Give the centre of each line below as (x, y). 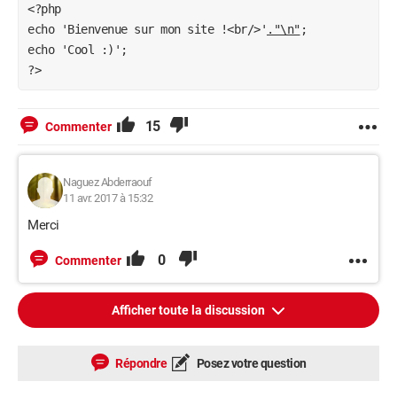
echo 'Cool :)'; (78, 49)
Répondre (140, 363)
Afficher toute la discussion (190, 310)
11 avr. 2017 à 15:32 (108, 198)
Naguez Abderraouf (108, 182)
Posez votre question (250, 363)
